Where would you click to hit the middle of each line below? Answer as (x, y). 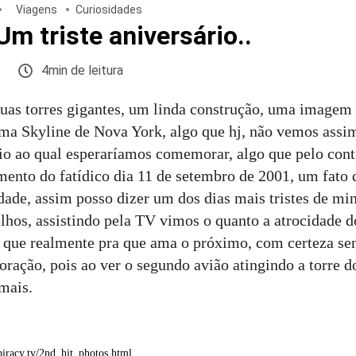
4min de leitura (82, 71)
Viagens (37, 10)
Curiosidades (109, 10)
